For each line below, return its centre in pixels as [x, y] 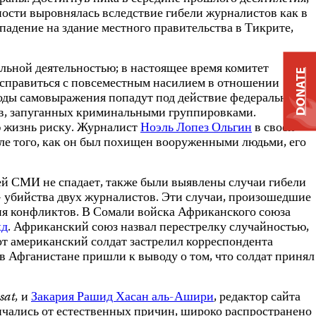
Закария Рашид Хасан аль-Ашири [122, 298]
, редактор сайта [257, 298]
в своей [273, 128]
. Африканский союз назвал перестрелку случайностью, [158, 228]
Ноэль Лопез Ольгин [196, 128]
